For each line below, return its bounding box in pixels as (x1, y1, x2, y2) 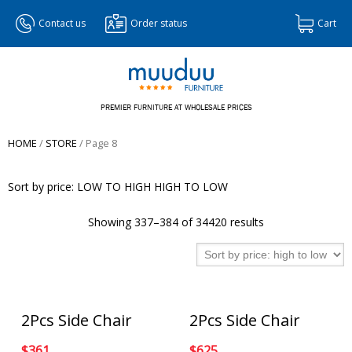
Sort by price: (8, 179, 74, 195)
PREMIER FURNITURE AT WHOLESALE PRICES (100, 101, 252, 113)
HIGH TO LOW (154, 179, 228, 195)
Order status (130, 16, 187, 30)
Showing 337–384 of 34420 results (88, 214, 264, 230)
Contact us (38, 16, 86, 30)
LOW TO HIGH (77, 179, 151, 195)
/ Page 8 (77, 136, 117, 151)
